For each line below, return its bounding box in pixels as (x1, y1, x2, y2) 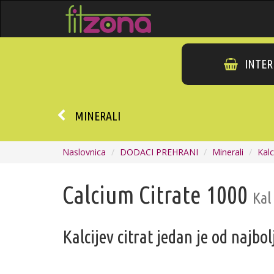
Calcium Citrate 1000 (62, 181, 253, 209)
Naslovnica (62, 146, 106, 158)
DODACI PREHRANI (120, 146, 198, 158)
